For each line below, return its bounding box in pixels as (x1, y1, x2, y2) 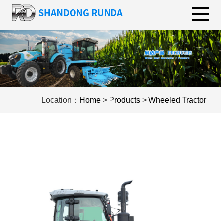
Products (109, 95, 140, 104)
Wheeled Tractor (148, 95, 206, 104)
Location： (41, 95, 79, 104)
